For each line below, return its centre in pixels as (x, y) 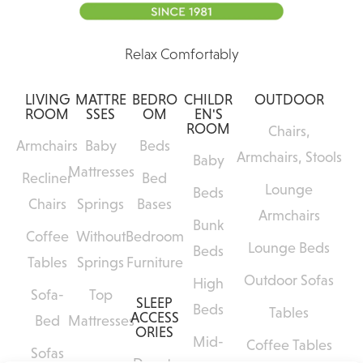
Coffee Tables (289, 346)
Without (100, 237)
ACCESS (154, 318)
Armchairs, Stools (289, 158)
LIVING (47, 100)
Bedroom (154, 237)
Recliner (47, 179)
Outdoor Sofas (289, 281)
